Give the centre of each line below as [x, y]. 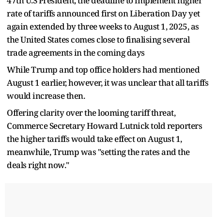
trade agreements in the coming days [77, 52]
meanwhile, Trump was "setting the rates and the [98, 152]
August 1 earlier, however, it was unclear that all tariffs [108, 82]
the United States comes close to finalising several [98, 39]
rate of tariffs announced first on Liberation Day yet [103, 13]
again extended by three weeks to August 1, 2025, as [103, 26]
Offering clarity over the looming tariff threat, [91, 112]
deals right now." [38, 165]
